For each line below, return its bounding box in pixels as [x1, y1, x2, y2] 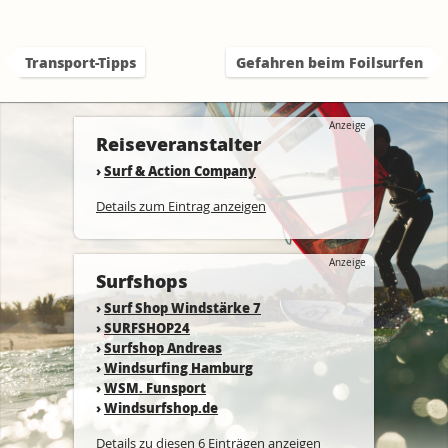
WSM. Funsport [104, 378, 206, 397]
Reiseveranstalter [96, 131, 261, 157]
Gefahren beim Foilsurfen [236, 52, 423, 72]
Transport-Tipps [25, 52, 136, 72]
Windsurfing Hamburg [104, 358, 253, 377]
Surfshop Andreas [104, 338, 222, 357]
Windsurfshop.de [104, 398, 218, 417]
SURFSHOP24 [104, 318, 190, 337]
